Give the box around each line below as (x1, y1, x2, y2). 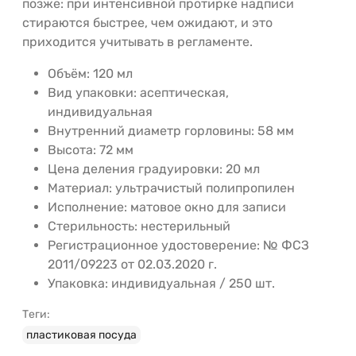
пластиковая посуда (26, 327, 137, 342)
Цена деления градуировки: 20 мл (48, 161, 260, 176)
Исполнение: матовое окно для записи (48, 199, 286, 215)
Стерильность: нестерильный (48, 218, 230, 234)
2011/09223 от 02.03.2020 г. (48, 256, 217, 272)
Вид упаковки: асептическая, (48, 84, 229, 100)
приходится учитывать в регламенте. (22, 33, 253, 49)
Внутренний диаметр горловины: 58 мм (48, 122, 294, 138)
